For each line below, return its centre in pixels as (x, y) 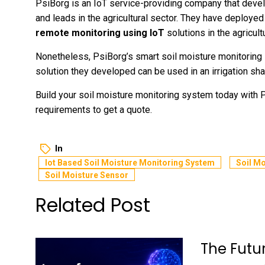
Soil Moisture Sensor (87, 175)
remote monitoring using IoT (100, 33)
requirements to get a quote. (95, 110)
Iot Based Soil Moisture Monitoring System (130, 163)
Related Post (93, 205)
